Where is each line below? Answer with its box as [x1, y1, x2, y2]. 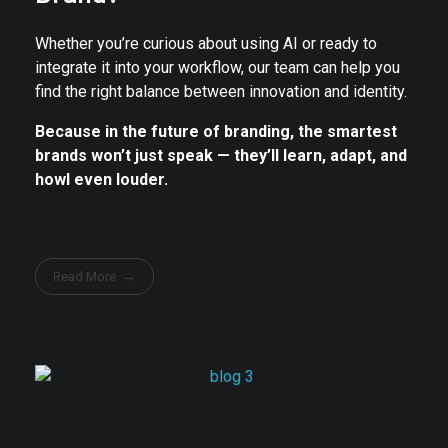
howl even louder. [35, 170, 168, 190]
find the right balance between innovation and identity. [35, 82, 407, 102]
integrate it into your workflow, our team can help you [35, 58, 400, 78]
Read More [53, 268, 117, 284]
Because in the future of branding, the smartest [35, 122, 397, 142]
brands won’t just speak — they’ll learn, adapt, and [35, 146, 407, 166]
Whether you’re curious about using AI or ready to [35, 34, 377, 54]
